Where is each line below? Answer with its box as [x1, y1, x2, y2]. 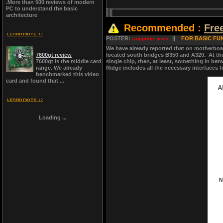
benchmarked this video [36, 71, 99, 77]
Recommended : [124, 22, 204, 34]
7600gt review [36, 52, 72, 58]
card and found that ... [6, 78, 64, 84]
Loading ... [39, 114, 67, 120]
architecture [6, 12, 37, 18]
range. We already [36, 65, 82, 71]
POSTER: [106, 35, 130, 41]
